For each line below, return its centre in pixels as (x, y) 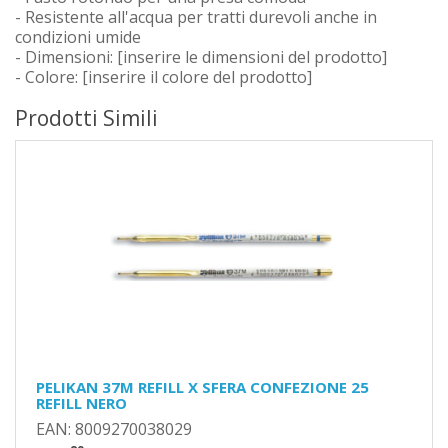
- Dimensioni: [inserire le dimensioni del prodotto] (201, 57)
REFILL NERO (81, 403)
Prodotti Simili (86, 118)
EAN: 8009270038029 (114, 429)
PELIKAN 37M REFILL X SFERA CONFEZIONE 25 (202, 387)
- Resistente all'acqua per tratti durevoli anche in (196, 17)
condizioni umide (78, 37)
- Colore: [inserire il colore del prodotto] (163, 77)
